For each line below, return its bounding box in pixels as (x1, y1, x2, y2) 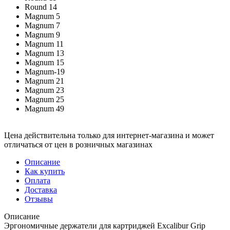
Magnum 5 (25, 11, 60, 21)
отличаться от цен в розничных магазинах (4, 140, 152, 149)
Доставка (25, 185, 57, 194)
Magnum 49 (25, 104, 64, 113)
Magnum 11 (25, 39, 64, 48)
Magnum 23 (25, 85, 64, 94)
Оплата (25, 176, 50, 185)
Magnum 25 (25, 94, 64, 104)
